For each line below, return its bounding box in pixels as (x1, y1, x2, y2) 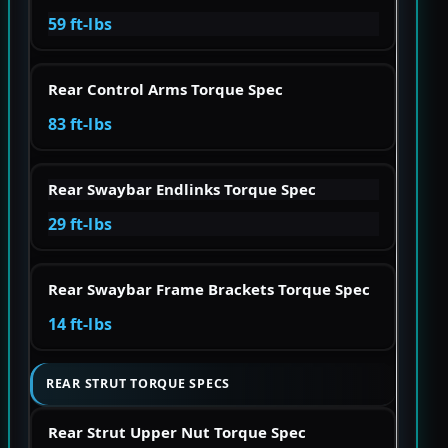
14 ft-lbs (47, 312, 112, 335)
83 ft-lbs (47, 112, 112, 135)
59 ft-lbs (47, 12, 112, 35)
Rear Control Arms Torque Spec (47, 78, 283, 99)
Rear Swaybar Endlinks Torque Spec (47, 178, 316, 199)
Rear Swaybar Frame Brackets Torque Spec (47, 278, 370, 299)
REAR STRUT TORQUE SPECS (46, 375, 231, 393)
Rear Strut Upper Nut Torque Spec (47, 422, 306, 443)
